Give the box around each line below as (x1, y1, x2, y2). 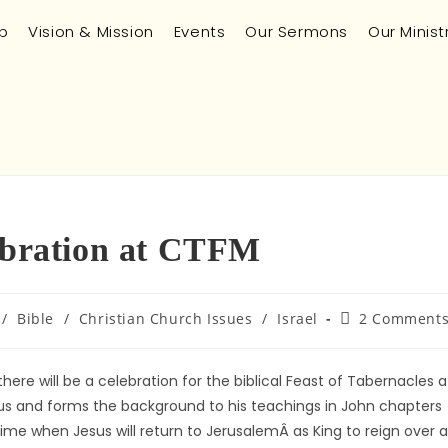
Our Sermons (245, 21, 348, 42)
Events (173, 21, 226, 42)
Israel (277, 309, 318, 328)
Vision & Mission (28, 21, 154, 42)
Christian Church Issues (78, 309, 253, 328)
